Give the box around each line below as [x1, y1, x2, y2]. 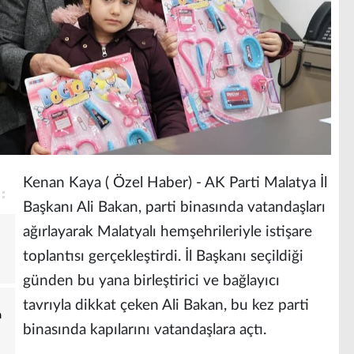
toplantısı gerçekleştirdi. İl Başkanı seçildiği [23, 248, 303, 264]
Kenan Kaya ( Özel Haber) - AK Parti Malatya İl [23, 175, 327, 190]
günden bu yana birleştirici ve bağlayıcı [23, 273, 280, 288]
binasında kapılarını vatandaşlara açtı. [23, 322, 266, 337]
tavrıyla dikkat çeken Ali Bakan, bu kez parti [23, 297, 309, 313]
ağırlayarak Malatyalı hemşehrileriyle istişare [23, 224, 312, 239]
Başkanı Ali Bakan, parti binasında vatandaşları [23, 199, 326, 215]
